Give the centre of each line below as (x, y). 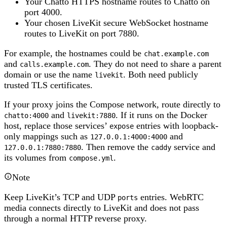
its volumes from (36, 158)
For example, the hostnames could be (74, 53)
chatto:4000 (26, 116)
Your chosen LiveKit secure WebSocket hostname (116, 23)
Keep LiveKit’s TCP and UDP (61, 197)
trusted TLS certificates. (48, 85)
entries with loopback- (176, 126)
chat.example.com (176, 53)
